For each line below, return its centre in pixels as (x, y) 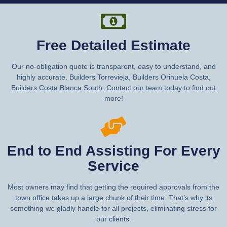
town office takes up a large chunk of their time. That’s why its (113, 197)
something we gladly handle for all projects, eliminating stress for (113, 208)
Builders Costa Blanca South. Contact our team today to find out (113, 87)
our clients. (113, 219)
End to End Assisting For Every (113, 150)
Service (113, 166)
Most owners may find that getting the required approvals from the (113, 187)
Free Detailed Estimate (113, 45)
